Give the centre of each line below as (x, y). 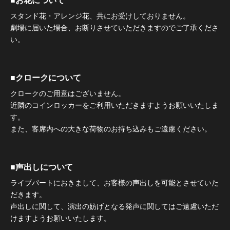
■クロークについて (46, 78)
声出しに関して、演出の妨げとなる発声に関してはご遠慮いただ (114, 206)
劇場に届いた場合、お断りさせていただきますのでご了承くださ (114, 27)
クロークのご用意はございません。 (68, 93)
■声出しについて (42, 167)
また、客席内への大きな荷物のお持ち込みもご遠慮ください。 (111, 129)
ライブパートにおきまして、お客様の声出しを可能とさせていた (114, 183)
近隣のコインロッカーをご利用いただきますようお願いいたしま (114, 105)
